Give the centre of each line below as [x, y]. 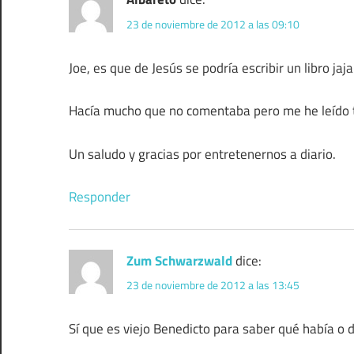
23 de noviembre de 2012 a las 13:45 [213, 285]
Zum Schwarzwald [179, 261]
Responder [100, 197]
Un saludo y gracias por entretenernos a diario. [202, 154]
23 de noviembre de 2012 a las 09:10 [213, 24]
